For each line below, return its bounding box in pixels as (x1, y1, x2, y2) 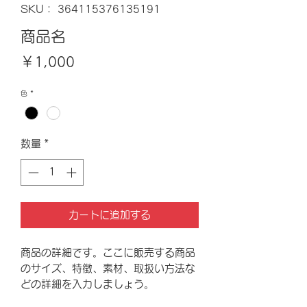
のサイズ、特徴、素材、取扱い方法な (21, 262, 195, 273)
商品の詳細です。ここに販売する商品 (21, 247, 195, 258)
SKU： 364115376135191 (21, 4, 160, 14)
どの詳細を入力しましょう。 (21, 278, 154, 289)
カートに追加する (69, 209, 151, 220)
